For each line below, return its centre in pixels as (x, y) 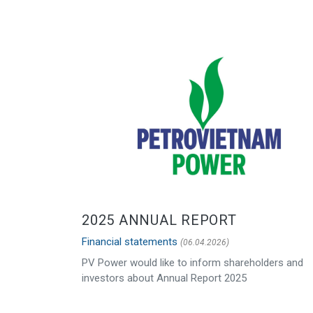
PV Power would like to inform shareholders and (192, 263)
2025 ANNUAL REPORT (159, 220)
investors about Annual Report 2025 (164, 278)
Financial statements (130, 242)
